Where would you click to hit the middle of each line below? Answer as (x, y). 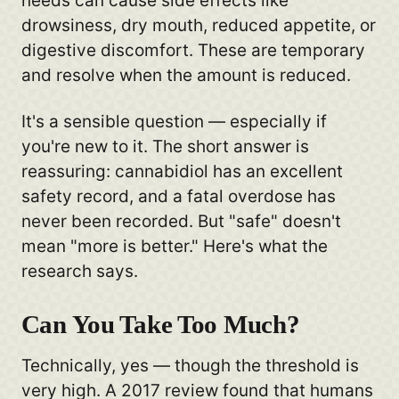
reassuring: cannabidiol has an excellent (182, 171)
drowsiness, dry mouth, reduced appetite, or (198, 26)
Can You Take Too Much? (160, 325)
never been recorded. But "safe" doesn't (181, 221)
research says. (79, 271)
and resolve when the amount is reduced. (186, 76)
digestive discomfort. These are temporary (193, 51)
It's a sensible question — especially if (174, 121)
